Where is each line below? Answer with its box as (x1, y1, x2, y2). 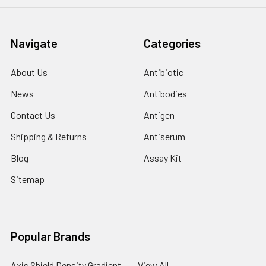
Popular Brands (11, 229, 90, 243)
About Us (11, 66, 47, 78)
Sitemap (11, 173, 45, 185)
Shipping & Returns (11, 131, 87, 142)
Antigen (144, 109, 175, 121)
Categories (144, 36, 201, 50)
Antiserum (144, 131, 185, 142)
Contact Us (11, 109, 55, 121)
